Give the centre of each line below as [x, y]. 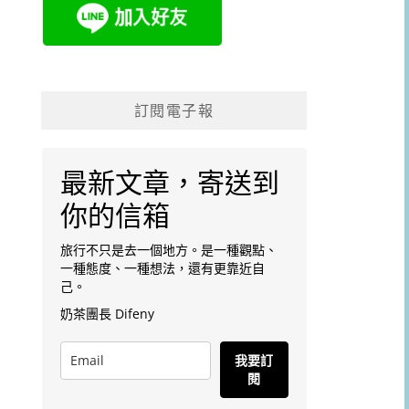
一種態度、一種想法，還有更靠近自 [162, 267]
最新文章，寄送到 [169, 182]
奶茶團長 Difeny [107, 313]
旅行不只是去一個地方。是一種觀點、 [168, 249]
